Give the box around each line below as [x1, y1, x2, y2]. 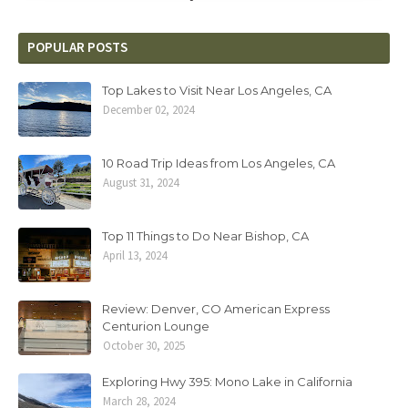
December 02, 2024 [103, 101, 194, 117]
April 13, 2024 [103, 247, 167, 263]
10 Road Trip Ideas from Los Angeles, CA [102, 155, 335, 170]
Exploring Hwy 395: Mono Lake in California [102, 373, 352, 389]
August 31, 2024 [103, 174, 178, 190]
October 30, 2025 [103, 337, 185, 353]
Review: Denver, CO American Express [102, 301, 330, 316]
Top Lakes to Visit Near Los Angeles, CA [102, 82, 331, 97]
